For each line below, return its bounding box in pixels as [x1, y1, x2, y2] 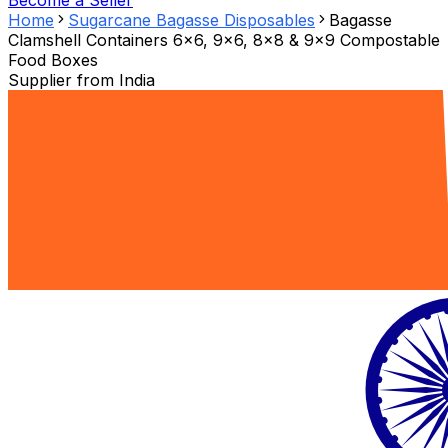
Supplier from [8, 70, 119, 91]
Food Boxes [8, 50, 98, 71]
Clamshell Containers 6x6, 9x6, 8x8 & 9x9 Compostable [8, 30, 440, 51]
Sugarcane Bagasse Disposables [68, 10, 315, 31]
